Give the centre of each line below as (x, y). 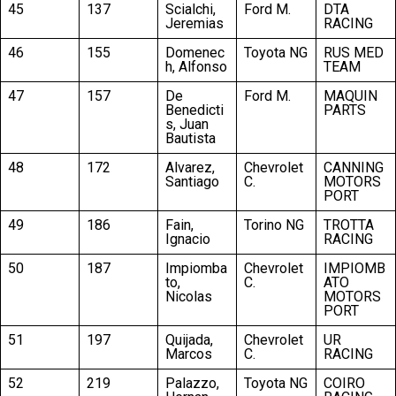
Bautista (190, 138)
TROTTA (349, 225)
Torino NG (274, 225)
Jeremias (194, 23)
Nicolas (189, 296)
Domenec (195, 52)
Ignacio (188, 239)
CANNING (354, 167)
